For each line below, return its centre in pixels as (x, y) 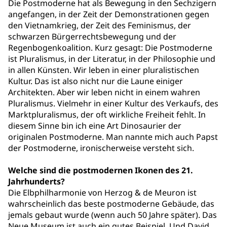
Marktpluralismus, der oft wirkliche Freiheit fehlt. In (107, 115)
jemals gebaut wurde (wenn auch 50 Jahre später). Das (112, 215)
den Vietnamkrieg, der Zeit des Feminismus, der (100, 25)
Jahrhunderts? (36, 181)
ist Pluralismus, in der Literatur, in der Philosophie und (112, 59)
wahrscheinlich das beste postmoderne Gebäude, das (111, 204)
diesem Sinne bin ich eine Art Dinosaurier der (95, 126)
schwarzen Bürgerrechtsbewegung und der (92, 36)
